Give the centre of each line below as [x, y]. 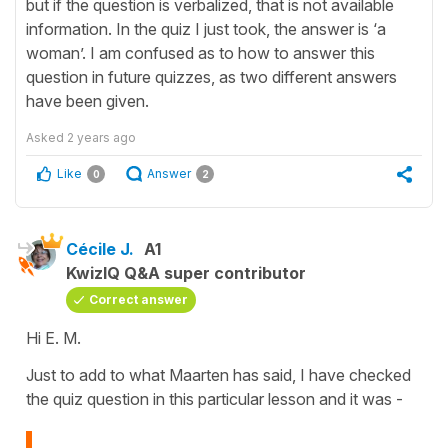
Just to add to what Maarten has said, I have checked [218, 374]
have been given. [87, 100]
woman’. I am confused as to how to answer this [200, 52]
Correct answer [138, 299]
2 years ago [101, 137]
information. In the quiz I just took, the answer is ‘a [206, 28]
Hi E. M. [53, 337]
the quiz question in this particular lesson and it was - [216, 398]
